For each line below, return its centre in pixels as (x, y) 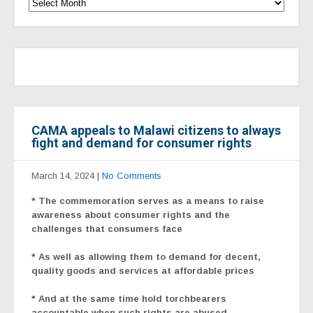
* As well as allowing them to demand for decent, (146, 256)
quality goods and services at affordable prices (143, 270)
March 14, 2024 (63, 175)
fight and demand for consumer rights (141, 143)
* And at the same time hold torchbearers (129, 298)
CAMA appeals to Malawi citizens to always (156, 130)
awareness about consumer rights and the (131, 214)
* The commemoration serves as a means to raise (148, 201)
